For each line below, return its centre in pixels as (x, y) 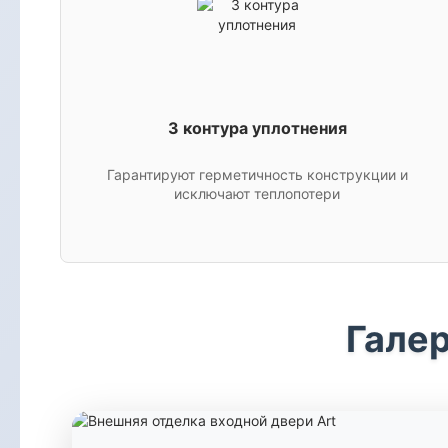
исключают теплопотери (257, 193)
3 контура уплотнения (257, 127)
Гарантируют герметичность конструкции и (257, 174)
